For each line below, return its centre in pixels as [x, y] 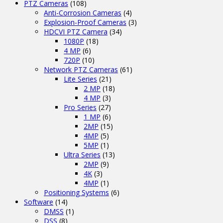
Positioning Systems [76, 192]
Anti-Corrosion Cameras [83, 12]
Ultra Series [82, 154]
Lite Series [80, 79]
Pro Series [80, 107]
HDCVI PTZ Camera [76, 31]
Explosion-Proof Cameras [85, 22]
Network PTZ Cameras [81, 69]
